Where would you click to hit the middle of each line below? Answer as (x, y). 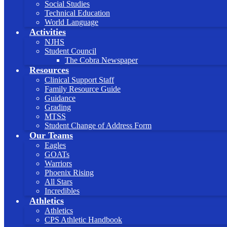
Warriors (58, 163)
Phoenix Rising (69, 173)
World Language (71, 22)
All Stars (59, 182)
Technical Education (77, 13)
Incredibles (62, 191)
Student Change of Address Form (98, 125)
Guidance (60, 98)
